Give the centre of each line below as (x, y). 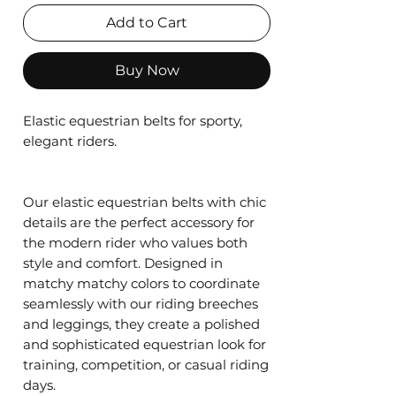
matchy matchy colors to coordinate (141, 283)
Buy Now (147, 70)
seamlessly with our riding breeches (141, 304)
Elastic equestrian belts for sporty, (133, 121)
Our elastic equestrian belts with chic (145, 202)
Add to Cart (147, 23)
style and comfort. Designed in (123, 263)
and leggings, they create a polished (141, 324)
